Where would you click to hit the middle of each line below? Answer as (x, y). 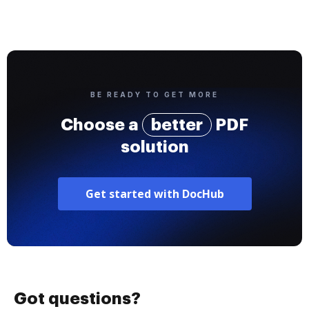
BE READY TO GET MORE (154, 94)
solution (154, 147)
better (177, 125)
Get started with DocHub (154, 194)
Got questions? (77, 299)
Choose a (101, 125)
